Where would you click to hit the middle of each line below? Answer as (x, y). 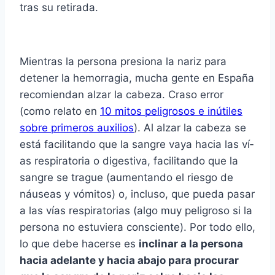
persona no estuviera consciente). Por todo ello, (137, 227)
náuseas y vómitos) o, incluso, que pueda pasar (137, 194)
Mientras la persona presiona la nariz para (123, 62)
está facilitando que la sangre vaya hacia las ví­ (137, 145)
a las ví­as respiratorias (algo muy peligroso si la (136, 211)
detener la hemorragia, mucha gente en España (137, 78)
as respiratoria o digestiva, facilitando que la (129, 161)
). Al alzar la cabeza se (190, 128)
